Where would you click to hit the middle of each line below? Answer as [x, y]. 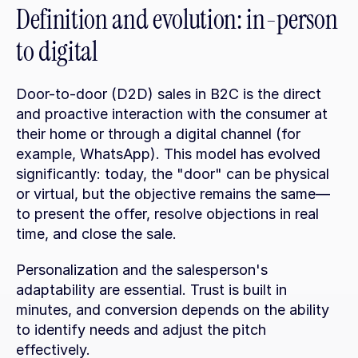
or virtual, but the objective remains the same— [173, 194]
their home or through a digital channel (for [158, 134]
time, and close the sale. [96, 234]
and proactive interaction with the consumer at [172, 114]
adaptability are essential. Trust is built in [151, 290]
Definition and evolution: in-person [177, 20]
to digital [57, 52]
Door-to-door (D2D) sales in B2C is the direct [169, 94]
